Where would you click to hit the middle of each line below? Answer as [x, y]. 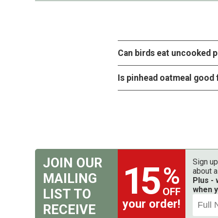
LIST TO [67, 194]
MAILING [70, 179]
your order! [151, 204]
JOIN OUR [73, 163]
